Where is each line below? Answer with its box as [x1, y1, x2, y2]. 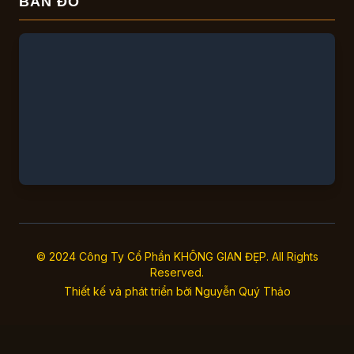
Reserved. [150, 265, 204, 280]
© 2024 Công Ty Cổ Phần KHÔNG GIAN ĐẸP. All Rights [36, 250, 318, 264]
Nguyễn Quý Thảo [194, 284, 291, 299]
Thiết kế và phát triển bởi [63, 284, 195, 299]
